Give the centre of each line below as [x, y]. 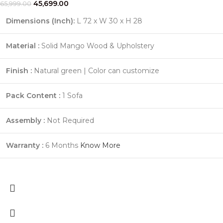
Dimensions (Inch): [40, 21]
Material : [23, 46]
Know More [100, 145]
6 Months [62, 145]
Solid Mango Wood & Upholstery [97, 46]
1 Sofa [71, 95]
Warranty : [25, 145]
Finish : [19, 70]
